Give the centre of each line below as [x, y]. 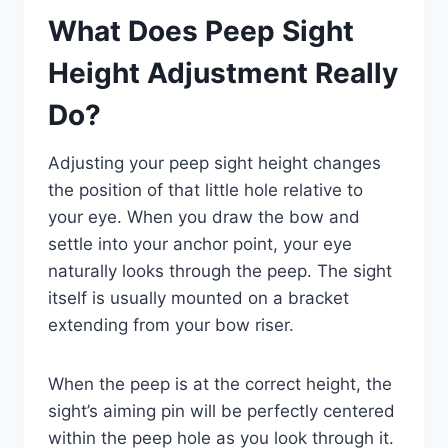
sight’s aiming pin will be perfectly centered [221, 411]
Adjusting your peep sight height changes [214, 163]
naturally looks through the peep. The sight [220, 271]
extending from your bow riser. [171, 325]
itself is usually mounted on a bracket [198, 298]
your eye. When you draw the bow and [204, 217]
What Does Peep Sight [201, 31]
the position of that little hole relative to [205, 190]
